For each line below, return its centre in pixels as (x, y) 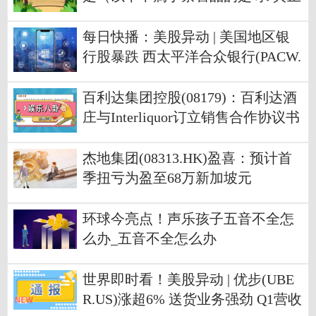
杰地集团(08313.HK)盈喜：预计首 (187, 159)
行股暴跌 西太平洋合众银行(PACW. (192, 57)
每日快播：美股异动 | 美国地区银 (186, 37)
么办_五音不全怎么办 (150, 239)
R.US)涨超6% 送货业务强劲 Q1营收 (192, 300)
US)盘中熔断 (122, 77)
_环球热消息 (121, 138)
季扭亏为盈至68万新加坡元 (167, 178)
